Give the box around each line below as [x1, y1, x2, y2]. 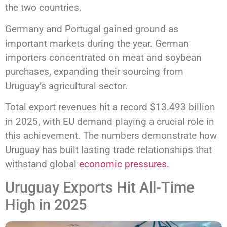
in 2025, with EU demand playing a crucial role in [5, 116, 214, 128]
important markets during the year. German [5, 37, 189, 49]
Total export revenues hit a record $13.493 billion [5, 101, 215, 113]
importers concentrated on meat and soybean [5, 51, 202, 63]
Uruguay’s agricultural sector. [5, 80, 128, 92]
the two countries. [5, 2, 82, 14]
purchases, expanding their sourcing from [5, 65, 183, 78]
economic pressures [79, 158, 167, 170]
